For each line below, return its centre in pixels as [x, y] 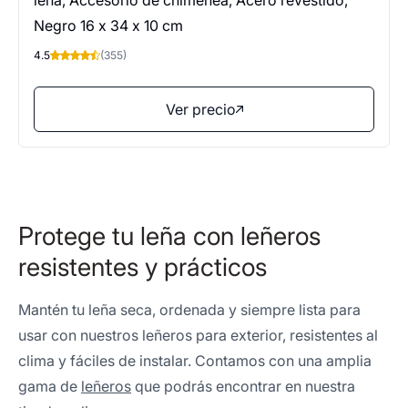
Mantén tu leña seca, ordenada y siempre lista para [189, 310]
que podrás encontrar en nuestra [243, 386]
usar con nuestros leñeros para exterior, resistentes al [198, 335]
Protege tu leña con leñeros [169, 236]
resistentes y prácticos [143, 267]
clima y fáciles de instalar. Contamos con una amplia [195, 361]
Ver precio [200, 109]
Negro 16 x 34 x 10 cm [108, 25]
